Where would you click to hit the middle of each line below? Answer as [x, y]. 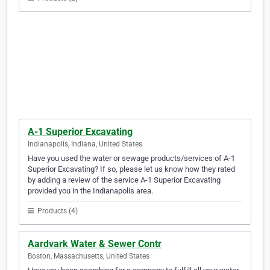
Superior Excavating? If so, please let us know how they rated [131, 169]
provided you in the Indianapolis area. [90, 191]
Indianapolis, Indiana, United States [85, 144]
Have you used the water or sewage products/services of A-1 [131, 159]
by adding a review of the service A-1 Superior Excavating [124, 180]
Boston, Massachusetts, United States [89, 256]
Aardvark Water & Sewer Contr [95, 244]
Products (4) [57, 211]
